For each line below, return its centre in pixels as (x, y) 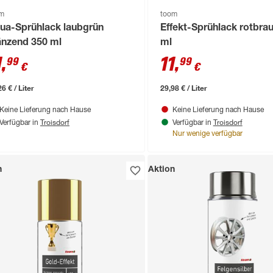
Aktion (161, 170)
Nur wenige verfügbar (207, 134)
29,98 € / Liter (183, 87)
